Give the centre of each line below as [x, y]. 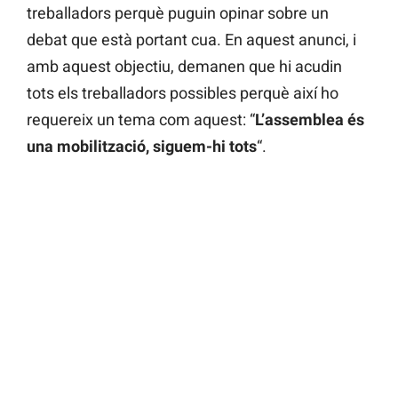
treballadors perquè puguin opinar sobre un [178, 13]
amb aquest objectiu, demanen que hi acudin [184, 67]
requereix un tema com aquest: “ [141, 120]
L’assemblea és [310, 120]
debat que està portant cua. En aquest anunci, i [191, 40]
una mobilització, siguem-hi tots [142, 147]
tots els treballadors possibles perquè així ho [183, 93]
